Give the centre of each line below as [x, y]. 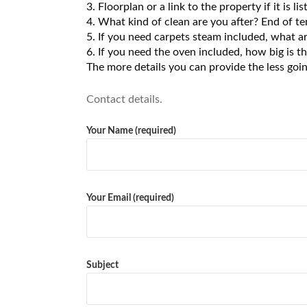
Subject [102, 265]
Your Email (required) [130, 198]
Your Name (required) [131, 131]
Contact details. [124, 99]
